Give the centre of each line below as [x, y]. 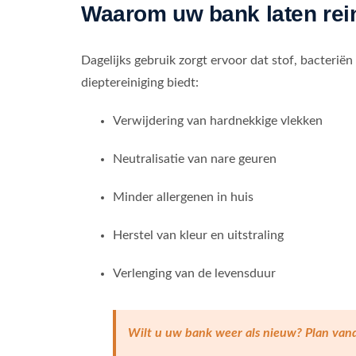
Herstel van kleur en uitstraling [198, 236]
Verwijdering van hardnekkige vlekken [217, 121]
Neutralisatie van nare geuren [194, 159]
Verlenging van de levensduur [194, 274]
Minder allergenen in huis [183, 197]
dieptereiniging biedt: [139, 83]
